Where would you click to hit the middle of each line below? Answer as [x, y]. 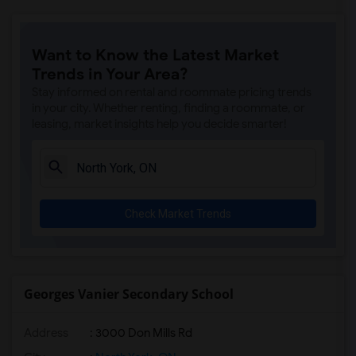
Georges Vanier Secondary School [129, 294]
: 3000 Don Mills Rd [140, 333]
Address [46, 333]
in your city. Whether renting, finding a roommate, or [168, 108]
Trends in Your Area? [110, 74]
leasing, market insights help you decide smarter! [159, 124]
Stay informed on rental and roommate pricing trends [172, 92]
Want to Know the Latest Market [155, 55]
